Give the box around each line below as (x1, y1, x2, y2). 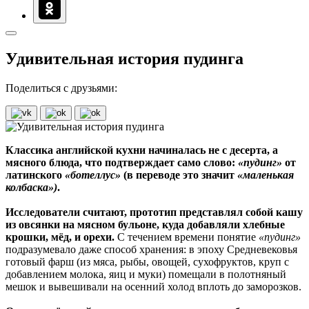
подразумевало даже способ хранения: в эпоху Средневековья (6, 243, 297, 255)
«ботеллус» (65, 168, 123, 181)
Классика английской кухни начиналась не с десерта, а (6, 143, 278, 156)
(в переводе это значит (123, 168, 237, 181)
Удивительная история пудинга (6, 49, 243, 68)
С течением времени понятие (114, 230, 259, 243)
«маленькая (237, 168, 294, 181)
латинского (6, 168, 65, 181)
